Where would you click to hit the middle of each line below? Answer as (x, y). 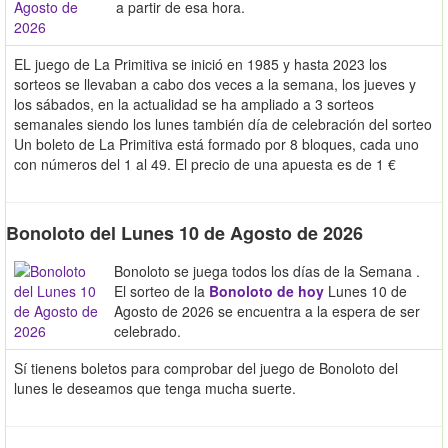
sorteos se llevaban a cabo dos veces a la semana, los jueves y (215, 84)
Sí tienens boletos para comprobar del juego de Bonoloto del (206, 368)
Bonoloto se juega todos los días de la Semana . (267, 271)
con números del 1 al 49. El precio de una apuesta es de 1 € (205, 164)
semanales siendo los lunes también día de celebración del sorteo (223, 124)
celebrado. (147, 331)
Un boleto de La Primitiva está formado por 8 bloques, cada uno (216, 144)
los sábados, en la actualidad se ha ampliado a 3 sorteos (194, 104)
